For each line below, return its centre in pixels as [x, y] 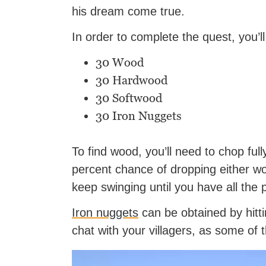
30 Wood [120, 63]
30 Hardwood [132, 80]
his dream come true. [128, 12]
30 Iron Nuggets [139, 116]
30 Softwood [129, 98]
